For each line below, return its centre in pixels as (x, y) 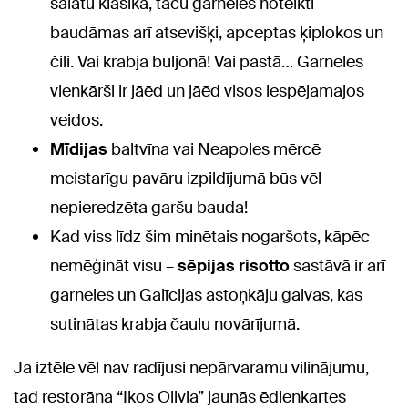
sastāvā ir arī (337, 266)
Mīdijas (79, 149)
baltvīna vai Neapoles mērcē (214, 149)
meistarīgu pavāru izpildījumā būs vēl (186, 178)
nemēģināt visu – (114, 266)
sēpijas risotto (234, 266)
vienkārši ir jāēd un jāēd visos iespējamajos (207, 91)
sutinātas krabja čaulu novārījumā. (175, 324)
